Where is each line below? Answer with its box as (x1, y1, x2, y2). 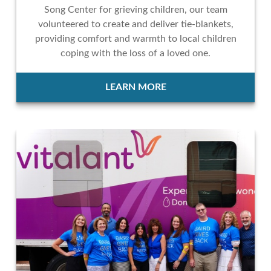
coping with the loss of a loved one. (60, 48, 211, 59)
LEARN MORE (105, 82, 166, 93)
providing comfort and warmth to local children (34, 34, 237, 44)
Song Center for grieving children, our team (44, 5, 227, 15)
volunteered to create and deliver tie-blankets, (38, 19, 233, 30)
